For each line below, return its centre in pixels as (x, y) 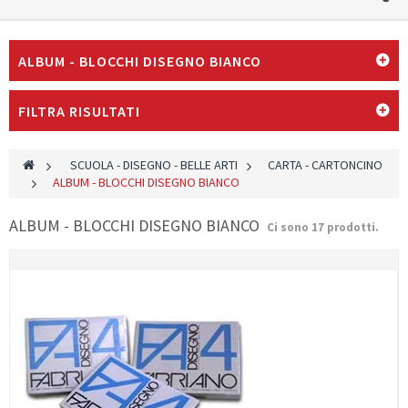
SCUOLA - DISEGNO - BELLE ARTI (154, 164)
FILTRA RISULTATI (79, 111)
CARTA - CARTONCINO (325, 164)
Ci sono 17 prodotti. (323, 227)
